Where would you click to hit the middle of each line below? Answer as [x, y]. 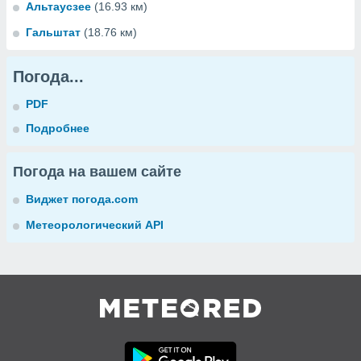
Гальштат [53, 32]
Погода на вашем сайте [97, 172]
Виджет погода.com [82, 199]
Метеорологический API [95, 225]
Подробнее [58, 128]
